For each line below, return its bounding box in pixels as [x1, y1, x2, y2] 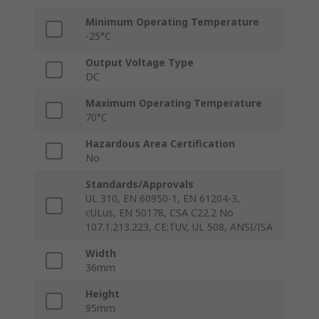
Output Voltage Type [85, 56, 194, 70]
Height [85, 287, 120, 301]
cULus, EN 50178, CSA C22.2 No [85, 206, 234, 220]
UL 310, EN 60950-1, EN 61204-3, [85, 192, 240, 206]
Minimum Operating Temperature [85, 15, 259, 29]
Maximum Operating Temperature [85, 96, 262, 110]
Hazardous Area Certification [85, 137, 235, 151]
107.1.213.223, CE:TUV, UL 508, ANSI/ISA [85, 220, 273, 234]
